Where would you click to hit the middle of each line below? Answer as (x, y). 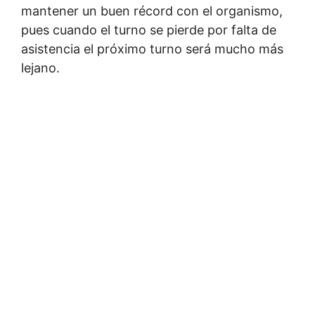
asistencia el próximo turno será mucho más (152, 49)
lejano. (40, 67)
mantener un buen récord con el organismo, (152, 11)
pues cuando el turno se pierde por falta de (149, 30)
